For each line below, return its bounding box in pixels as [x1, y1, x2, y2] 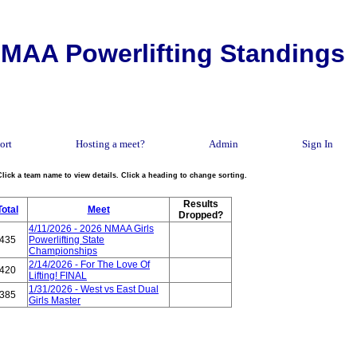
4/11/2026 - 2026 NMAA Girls [29, 223, 154, 234]
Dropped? [178, 210, 223, 221]
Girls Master [29, 295, 80, 306]
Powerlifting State [29, 234, 104, 245]
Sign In [302, 138, 333, 150]
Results [182, 198, 218, 210]
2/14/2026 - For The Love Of [29, 259, 150, 270]
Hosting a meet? [76, 138, 145, 150]
